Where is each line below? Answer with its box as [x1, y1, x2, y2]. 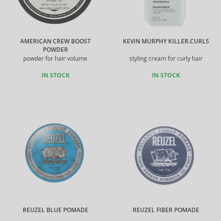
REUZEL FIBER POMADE [132, 206, 199, 214]
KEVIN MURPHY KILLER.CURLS [122, 37, 209, 45]
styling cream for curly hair [129, 55, 203, 62]
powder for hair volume [23, 55, 87, 62]
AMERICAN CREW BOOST [20, 37, 91, 45]
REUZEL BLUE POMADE [22, 206, 88, 214]
